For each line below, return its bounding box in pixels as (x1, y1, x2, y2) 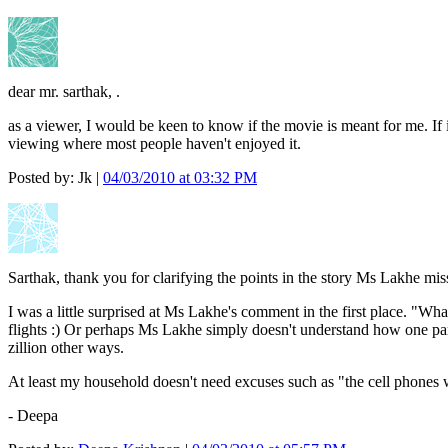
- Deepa (8, 407, 58, 425)
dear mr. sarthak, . (8, 83, 120, 101)
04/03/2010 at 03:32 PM (103, 169, 257, 187)
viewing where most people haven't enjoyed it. (8, 135, 301, 153)
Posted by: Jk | (8, 169, 103, 187)
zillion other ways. (8, 339, 124, 357)
